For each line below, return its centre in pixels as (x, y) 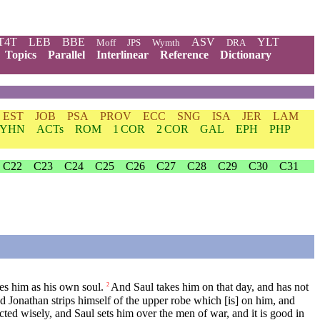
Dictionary (246, 55)
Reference (184, 55)
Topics (21, 55)
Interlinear (122, 55)
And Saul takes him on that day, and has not (210, 287)
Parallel (66, 55)
